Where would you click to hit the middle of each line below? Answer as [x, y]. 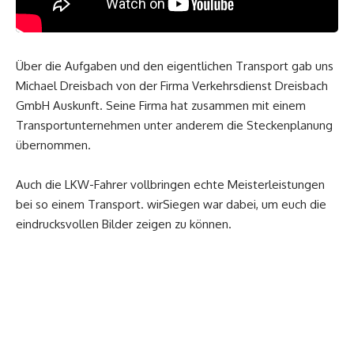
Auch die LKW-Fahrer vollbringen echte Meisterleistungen [170, 184]
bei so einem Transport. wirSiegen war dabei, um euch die [171, 204]
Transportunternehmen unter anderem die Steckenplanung [174, 125]
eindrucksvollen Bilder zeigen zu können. [124, 224]
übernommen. [53, 145]
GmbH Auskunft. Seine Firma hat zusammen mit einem [161, 105]
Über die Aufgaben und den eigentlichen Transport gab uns [175, 66]
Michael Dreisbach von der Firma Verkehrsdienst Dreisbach [172, 85]
